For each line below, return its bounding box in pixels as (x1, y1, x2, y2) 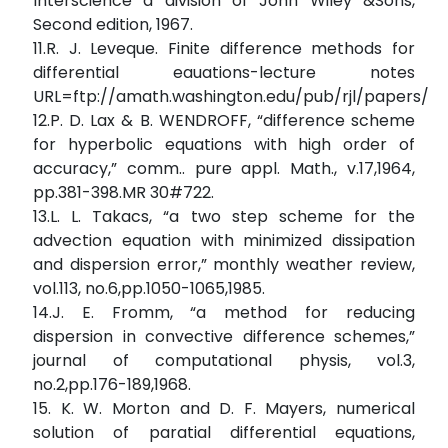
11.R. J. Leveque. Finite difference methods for (33, 37, 415, 61)
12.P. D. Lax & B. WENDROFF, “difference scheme (33, 109, 415, 133)
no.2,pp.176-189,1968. (33, 373, 191, 397)
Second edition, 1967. (33, 13, 193, 37)
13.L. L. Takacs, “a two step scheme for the (33, 205, 415, 229)
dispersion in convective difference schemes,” (33, 325, 415, 349)
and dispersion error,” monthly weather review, (33, 253, 415, 277)
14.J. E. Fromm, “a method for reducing (33, 301, 415, 325)
